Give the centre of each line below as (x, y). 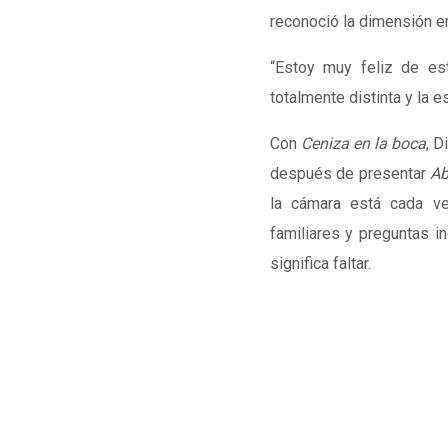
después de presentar (350, 173)
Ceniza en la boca (363, 143)
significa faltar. (320, 263)
